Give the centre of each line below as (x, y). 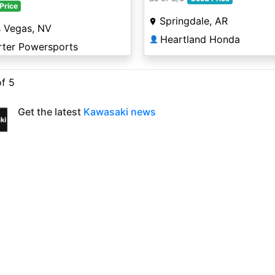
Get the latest (51, 112)
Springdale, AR (193, 21)
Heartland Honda (200, 40)
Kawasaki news (120, 112)
